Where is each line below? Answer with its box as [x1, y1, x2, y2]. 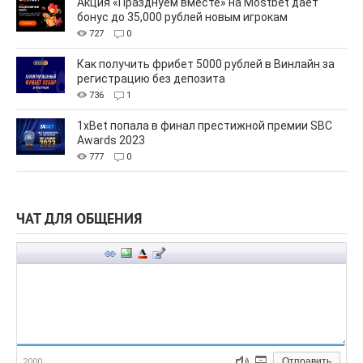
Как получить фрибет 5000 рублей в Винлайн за [77, 58, 335, 71]
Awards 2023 [77, 134, 145, 147]
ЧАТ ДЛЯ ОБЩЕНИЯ [16, 211, 142, 230]
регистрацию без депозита [77, 72, 225, 86]
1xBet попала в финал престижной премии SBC [77, 119, 332, 133]
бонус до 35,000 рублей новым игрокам [77, 11, 288, 24]
